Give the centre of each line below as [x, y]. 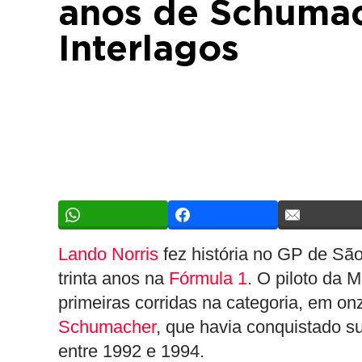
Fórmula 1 [208, 278]
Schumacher [107, 327]
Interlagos [149, 50]
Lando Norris [108, 254]
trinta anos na [114, 278]
